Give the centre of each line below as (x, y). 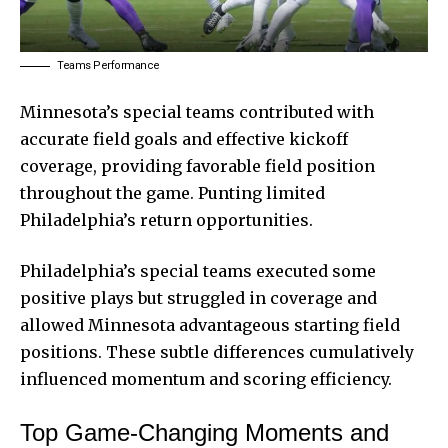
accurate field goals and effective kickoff (184, 139)
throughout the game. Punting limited (172, 193)
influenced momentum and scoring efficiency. (206, 379)
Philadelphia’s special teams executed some (198, 271)
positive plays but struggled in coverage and (198, 298)
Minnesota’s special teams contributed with (197, 112)
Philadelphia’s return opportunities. (166, 220)
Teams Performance (108, 66)
